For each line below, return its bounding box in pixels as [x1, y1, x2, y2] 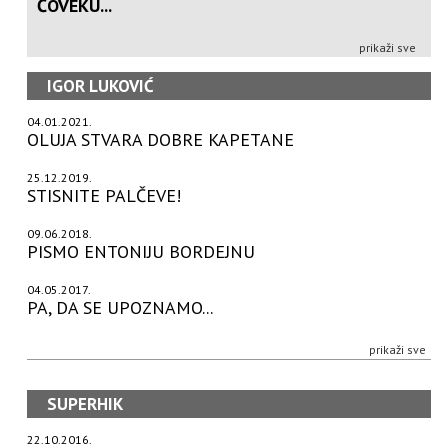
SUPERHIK [47, 392, 124, 415]
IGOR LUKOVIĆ [47, 74, 155, 97]
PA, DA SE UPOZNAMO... [27, 295, 214, 319]
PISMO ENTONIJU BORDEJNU [27, 239, 256, 263]
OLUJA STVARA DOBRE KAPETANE [27, 127, 295, 151]
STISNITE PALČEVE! [27, 183, 182, 207]
